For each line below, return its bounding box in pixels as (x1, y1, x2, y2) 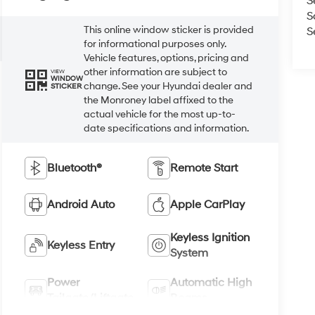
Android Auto (47, 197, 115, 212)
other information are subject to (84, 65, 228, 78)
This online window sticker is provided (84, 23, 255, 36)
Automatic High (169, 275, 252, 290)
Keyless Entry (47, 238, 115, 252)
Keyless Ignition (169, 230, 250, 245)
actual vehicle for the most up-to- (84, 108, 236, 120)
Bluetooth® (47, 160, 103, 175)
